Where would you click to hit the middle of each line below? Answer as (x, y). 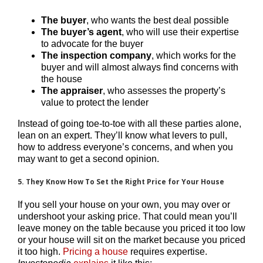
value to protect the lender (95, 102)
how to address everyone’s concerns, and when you (125, 147)
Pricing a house (95, 251)
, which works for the (194, 55)
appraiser (82, 90)
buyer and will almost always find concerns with (140, 67)
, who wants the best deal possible (158, 20)
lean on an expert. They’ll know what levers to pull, (122, 135)
